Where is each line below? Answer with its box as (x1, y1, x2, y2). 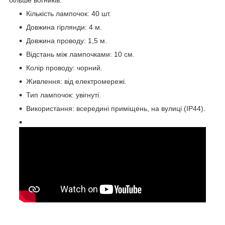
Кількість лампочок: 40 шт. (26, 9, 111, 18)
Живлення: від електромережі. (26, 77, 127, 85)
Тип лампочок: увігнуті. (26, 90, 101, 99)
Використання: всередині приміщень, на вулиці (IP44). (26, 104, 205, 113)
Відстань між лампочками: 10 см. (26, 50, 135, 58)
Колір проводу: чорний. (26, 63, 102, 72)
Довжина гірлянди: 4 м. (26, 23, 102, 31)
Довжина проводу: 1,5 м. (26, 36, 107, 45)
